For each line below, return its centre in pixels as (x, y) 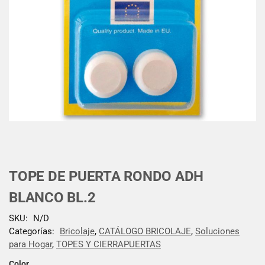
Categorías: (33, 231)
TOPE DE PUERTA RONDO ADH (106, 176)
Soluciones (217, 231)
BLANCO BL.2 (52, 198)
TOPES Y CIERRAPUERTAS (109, 244)
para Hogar (30, 244)
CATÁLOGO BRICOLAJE (145, 231)
